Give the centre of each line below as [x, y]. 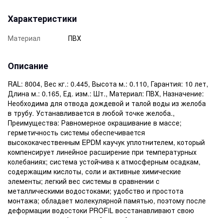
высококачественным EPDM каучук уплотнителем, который [106, 142]
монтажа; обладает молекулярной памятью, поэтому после [107, 200]
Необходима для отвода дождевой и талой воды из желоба [107, 103]
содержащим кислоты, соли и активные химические [94, 171]
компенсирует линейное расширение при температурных [102, 152]
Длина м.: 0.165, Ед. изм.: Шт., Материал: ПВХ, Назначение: [106, 93]
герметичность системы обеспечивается [76, 132]
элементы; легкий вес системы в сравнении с [84, 181]
